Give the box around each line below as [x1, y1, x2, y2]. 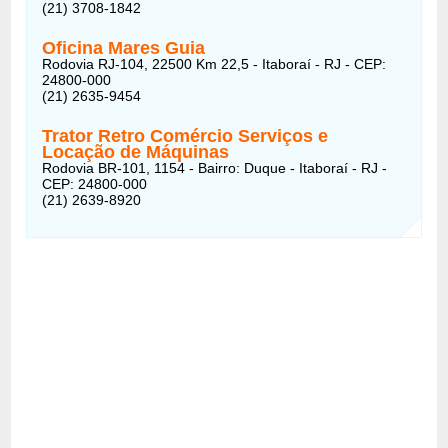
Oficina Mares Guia [42, 37, 206, 58]
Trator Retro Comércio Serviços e [42, 125, 329, 146]
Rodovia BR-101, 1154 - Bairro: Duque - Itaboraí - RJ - [42, 159, 388, 176]
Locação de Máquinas [42, 141, 230, 162]
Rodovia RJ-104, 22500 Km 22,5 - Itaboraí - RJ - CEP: [42, 55, 387, 72]
